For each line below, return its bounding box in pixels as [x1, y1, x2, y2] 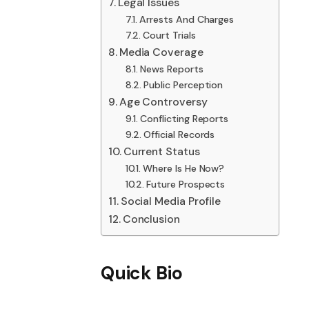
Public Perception [143, 79, 223, 92]
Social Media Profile [120, 194, 221, 209]
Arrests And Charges [139, 13, 235, 26]
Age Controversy [119, 94, 208, 110]
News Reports [140, 63, 203, 76]
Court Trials [143, 29, 196, 42]
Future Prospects [146, 178, 226, 191]
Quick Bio [100, 261, 183, 286]
